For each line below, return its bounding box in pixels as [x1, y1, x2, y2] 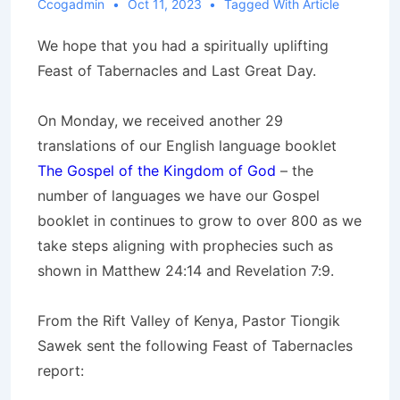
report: [37, 361, 84, 379]
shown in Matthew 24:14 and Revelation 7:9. [37, 261, 334, 279]
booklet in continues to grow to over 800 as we [37, 211, 362, 229]
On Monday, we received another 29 [37, 111, 283, 129]
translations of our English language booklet [37, 136, 337, 154]
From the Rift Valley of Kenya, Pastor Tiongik [37, 311, 340, 329]
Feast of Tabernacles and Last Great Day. [37, 61, 316, 79]
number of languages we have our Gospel [37, 186, 320, 204]
